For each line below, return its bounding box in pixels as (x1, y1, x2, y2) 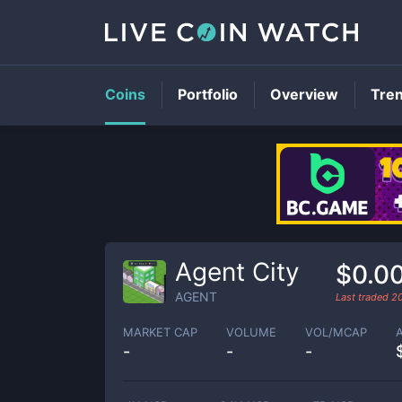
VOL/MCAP (305, 324, 367, 339)
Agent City (175, 257, 300, 287)
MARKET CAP (123, 324, 197, 339)
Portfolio (178, 85, 238, 103)
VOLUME (226, 324, 276, 339)
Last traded (336, 290, 391, 303)
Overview (270, 85, 338, 103)
